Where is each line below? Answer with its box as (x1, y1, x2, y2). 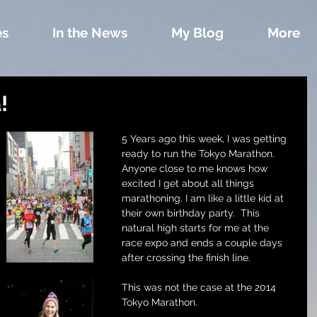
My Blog (171, 25, 224, 40)
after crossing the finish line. (122, 252, 250, 263)
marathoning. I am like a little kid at (122, 192, 287, 204)
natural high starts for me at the (122, 222, 272, 234)
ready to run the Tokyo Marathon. (122, 148, 277, 159)
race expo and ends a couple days (122, 237, 285, 248)
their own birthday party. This (122, 207, 263, 219)
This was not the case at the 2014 (122, 282, 279, 293)
